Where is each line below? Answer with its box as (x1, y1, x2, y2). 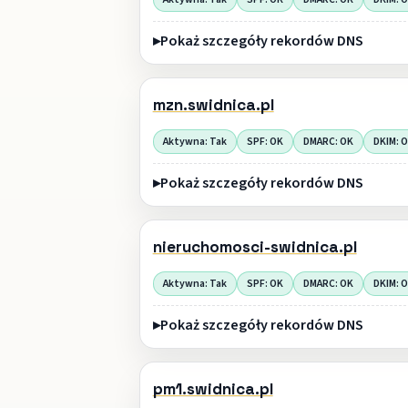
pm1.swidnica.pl (152, 379, 273, 400)
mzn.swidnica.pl (152, 95, 274, 116)
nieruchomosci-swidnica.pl (152, 237, 357, 258)
